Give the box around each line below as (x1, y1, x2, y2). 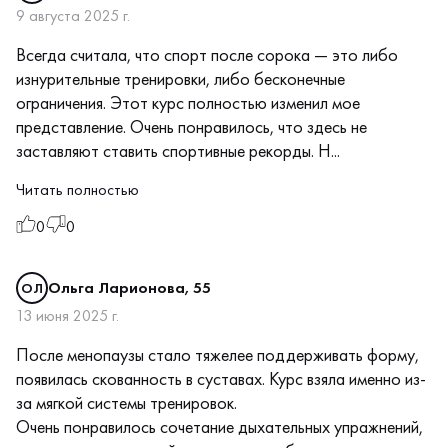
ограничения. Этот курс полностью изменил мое (16, 90, 360, 114)
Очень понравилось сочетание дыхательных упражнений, (16, 414, 423, 438)
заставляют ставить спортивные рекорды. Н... (16, 138, 340, 162)
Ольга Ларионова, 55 (48, 276, 211, 298)
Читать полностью (16, 178, 139, 200)
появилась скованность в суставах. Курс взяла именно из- (16, 366, 426, 390)
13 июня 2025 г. (16, 304, 119, 326)
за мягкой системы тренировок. (16, 390, 237, 414)
